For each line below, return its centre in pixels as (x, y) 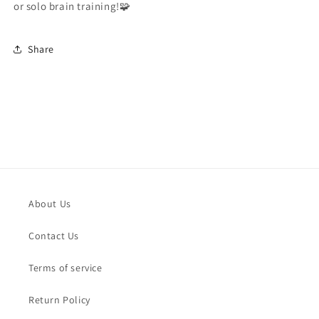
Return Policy (59, 300)
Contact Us (54, 236)
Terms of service (66, 268)
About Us (50, 204)
